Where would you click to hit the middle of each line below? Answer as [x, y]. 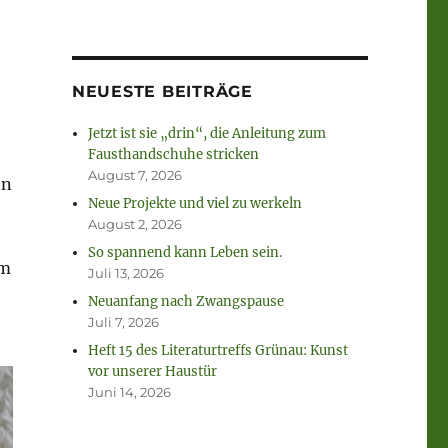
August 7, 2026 [135, 175]
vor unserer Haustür [153, 372]
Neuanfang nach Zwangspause [186, 302]
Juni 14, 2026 [130, 392]
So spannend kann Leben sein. [185, 253]
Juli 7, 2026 [124, 322]
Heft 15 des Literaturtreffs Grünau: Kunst [218, 351]
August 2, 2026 [135, 224]
